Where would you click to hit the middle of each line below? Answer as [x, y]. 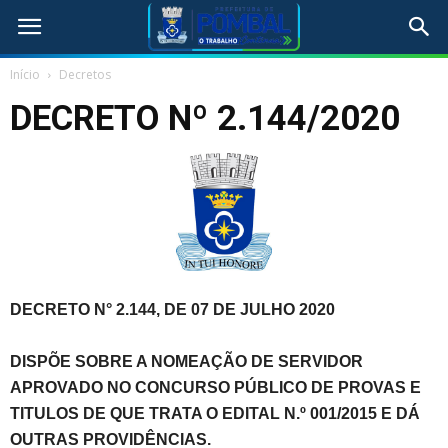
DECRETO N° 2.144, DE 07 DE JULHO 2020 [172, 310]
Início [25, 74]
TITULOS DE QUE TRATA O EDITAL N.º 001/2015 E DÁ [215, 414]
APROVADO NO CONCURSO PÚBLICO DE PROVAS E [215, 388]
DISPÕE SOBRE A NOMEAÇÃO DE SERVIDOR [186, 362]
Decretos [85, 74]
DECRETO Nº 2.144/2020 [205, 118]
